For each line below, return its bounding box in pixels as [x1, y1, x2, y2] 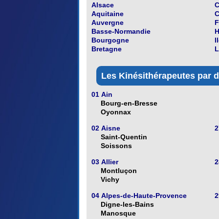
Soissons [101, 142, 132, 150]
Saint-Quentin [101, 133, 147, 141]
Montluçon [101, 167, 137, 175]
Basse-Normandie [91, 27, 151, 36]
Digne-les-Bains [101, 200, 154, 209]
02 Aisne [91, 124, 120, 132]
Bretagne [91, 45, 122, 53]
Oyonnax [101, 108, 131, 116]
